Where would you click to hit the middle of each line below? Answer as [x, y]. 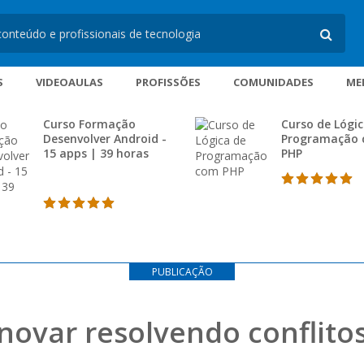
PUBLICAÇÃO [182, 272]
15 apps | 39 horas [96, 153]
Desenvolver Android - [105, 139]
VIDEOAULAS [69, 82]
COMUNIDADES [273, 82]
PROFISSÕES [168, 82]
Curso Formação [89, 124]
